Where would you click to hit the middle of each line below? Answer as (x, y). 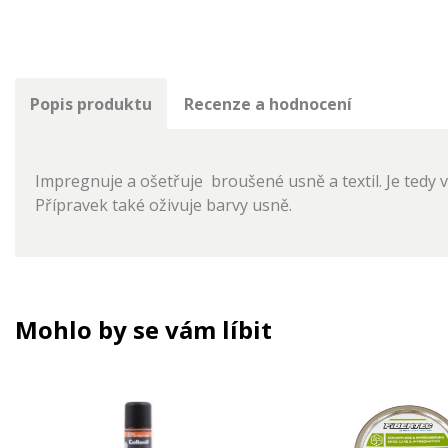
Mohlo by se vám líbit (143, 330)
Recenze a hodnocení (268, 104)
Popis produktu (91, 104)
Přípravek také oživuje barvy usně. (165, 205)
